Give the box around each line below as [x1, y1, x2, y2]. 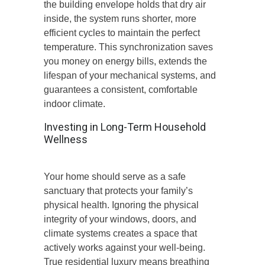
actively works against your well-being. [44, 242, 205, 253]
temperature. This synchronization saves [44, 41, 213, 52]
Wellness [44, 132, 88, 146]
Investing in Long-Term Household [44, 120, 206, 133]
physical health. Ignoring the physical [44, 199, 199, 210]
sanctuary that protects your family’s [44, 185, 193, 196]
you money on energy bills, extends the [44, 56, 207, 66]
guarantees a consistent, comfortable [44, 84, 198, 95]
